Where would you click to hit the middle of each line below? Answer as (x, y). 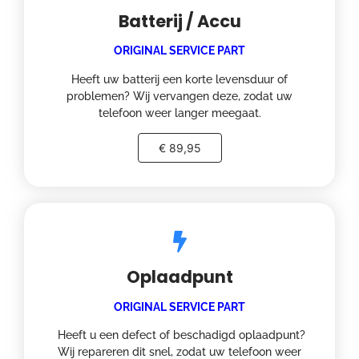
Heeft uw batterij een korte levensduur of (179, 79)
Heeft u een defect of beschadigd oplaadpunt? (179, 335)
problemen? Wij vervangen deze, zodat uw (179, 96)
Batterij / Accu (179, 21)
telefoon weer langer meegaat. (179, 113)
